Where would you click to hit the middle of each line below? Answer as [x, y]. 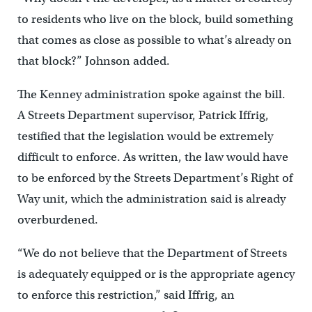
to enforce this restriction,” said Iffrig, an [126, 295]
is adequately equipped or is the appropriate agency [156, 274]
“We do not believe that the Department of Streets [152, 253]
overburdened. [57, 220]
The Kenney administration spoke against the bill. [151, 95]
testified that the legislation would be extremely [145, 136]
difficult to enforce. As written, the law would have [153, 157]
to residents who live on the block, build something [155, 19]
